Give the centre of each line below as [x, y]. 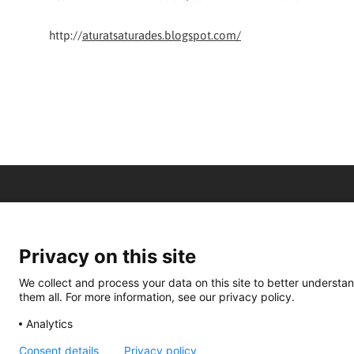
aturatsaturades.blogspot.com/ [162, 35]
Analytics [49, 323]
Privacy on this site [107, 256]
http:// [66, 35]
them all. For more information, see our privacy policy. [157, 296]
